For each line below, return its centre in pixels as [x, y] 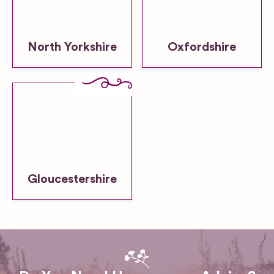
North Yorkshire [72, 47]
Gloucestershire [72, 179]
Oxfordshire [202, 47]
